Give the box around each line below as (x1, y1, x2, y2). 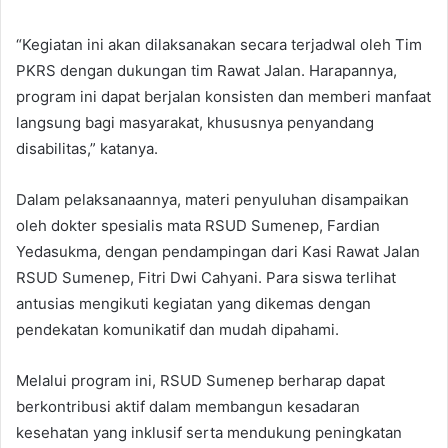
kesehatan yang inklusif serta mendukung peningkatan (16, 422, 402, 442)
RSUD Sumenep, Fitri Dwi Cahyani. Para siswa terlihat (16, 267, 396, 287)
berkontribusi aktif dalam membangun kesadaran (16, 396, 360, 416)
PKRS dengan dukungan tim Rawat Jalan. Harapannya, (16, 60, 397, 80)
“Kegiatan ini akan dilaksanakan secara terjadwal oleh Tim (16, 34, 422, 54)
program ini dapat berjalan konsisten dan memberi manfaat (16, 86, 431, 106)
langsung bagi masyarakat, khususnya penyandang (16, 112, 374, 132)
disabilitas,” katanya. (16, 138, 158, 158)
